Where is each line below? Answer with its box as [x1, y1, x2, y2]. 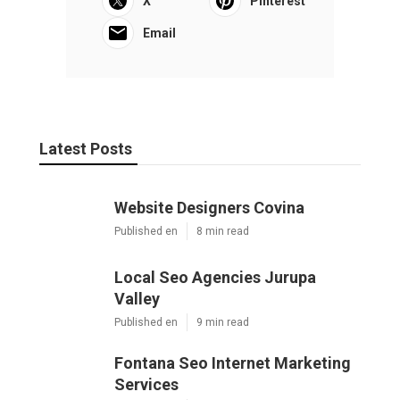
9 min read [196, 315, 249, 329]
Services [114, 374, 179, 394]
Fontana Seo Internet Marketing [114, 353, 351, 372]
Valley [114, 288, 160, 308]
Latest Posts [39, 138, 132, 158]
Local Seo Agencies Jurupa [114, 267, 316, 287]
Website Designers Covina [114, 197, 304, 217]
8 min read [196, 224, 249, 237]
